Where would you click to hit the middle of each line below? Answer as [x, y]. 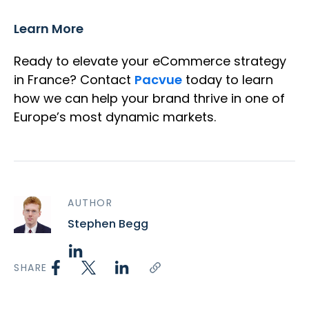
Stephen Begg [108, 224]
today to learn [228, 80]
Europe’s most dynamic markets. [115, 117]
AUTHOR [90, 203]
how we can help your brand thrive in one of [149, 99]
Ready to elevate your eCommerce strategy [150, 61]
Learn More [49, 29]
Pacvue [158, 80]
